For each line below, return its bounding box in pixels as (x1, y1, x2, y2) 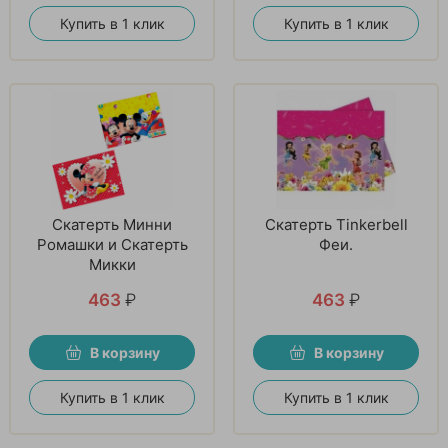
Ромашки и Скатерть (36, 234, 188, 254)
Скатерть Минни (52, 214, 172, 234)
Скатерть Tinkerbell (264, 214, 408, 234)
